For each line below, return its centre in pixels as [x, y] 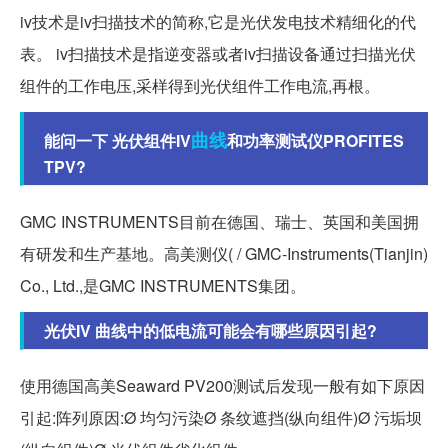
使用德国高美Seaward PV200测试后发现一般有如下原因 [222, 386]
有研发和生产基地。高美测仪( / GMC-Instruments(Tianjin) [224, 254]
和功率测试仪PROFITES [315, 141]
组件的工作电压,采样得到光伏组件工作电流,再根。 [200, 86]
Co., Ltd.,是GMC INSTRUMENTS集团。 [163, 286]
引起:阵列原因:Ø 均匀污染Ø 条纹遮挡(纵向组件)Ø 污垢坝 [221, 418]
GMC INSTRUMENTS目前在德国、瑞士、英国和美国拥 [219, 222]
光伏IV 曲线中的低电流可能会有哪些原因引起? [210, 331]
